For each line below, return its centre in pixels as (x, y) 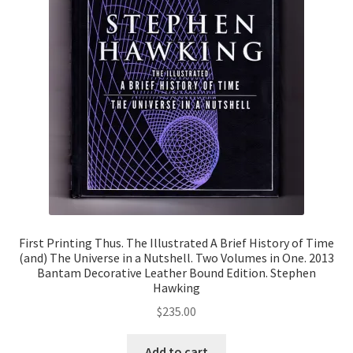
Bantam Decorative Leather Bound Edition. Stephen (176, 272)
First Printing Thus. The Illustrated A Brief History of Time (176, 242)
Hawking (176, 287)
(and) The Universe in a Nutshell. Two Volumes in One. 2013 (176, 257)
